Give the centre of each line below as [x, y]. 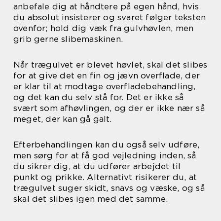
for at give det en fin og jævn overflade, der [107, 75]
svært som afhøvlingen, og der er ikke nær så [109, 108]
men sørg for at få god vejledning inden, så [105, 155]
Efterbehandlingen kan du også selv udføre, [107, 144]
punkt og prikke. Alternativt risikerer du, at [105, 177]
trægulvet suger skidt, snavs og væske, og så [109, 188]
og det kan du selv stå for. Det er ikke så [99, 97]
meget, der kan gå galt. [63, 119]
